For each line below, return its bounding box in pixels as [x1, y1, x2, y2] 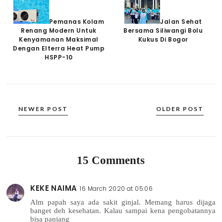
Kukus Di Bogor [138, 35, 188, 44]
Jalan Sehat [160, 17, 202, 26]
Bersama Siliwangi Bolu [123, 26, 203, 35]
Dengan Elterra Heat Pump [13, 44, 105, 53]
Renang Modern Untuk [21, 26, 97, 35]
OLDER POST [156, 105, 204, 112]
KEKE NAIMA [30, 182, 77, 193]
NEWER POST [18, 105, 68, 112]
